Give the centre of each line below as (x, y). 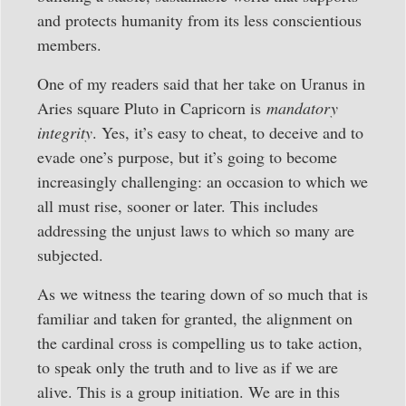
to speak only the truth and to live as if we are (188, 367)
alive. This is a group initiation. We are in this (188, 392)
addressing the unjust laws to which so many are (196, 230)
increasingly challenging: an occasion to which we (203, 181)
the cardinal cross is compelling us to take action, (200, 343)
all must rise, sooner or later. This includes (178, 205)
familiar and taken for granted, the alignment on (195, 319)
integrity (65, 132)
